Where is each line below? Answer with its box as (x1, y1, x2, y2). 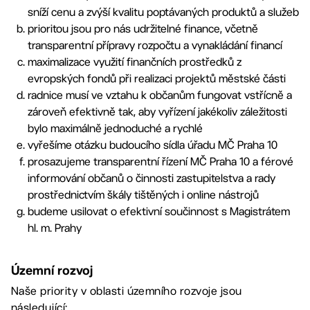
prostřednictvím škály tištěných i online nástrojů (28, 188, 259, 201)
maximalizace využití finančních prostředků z (28, 55, 241, 69)
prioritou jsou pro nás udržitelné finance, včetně (28, 22, 258, 35)
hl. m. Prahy (28, 221, 82, 235)
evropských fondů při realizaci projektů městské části (28, 72, 286, 85)
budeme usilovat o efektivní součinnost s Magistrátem (28, 205, 290, 218)
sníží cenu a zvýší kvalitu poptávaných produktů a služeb (28, 6, 299, 19)
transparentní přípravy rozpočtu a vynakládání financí (28, 39, 282, 52)
